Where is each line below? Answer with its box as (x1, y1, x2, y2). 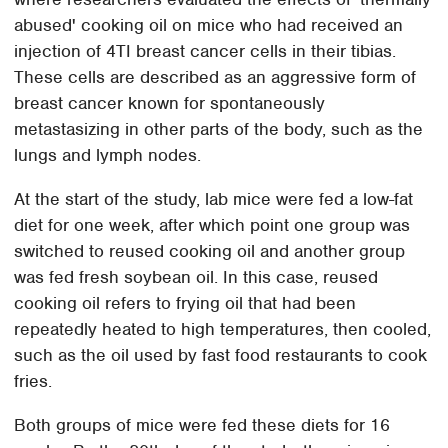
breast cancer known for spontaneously (14, 91, 326, 114)
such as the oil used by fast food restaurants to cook (14, 343, 428, 366)
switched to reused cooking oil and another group (14, 239, 406, 262)
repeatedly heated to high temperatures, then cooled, (14, 317, 432, 340)
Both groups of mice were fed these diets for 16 (14, 413, 391, 436)
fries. (14, 369, 53, 392)
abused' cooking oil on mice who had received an (14, 13, 404, 36)
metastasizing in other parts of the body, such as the (14, 117, 424, 140)
